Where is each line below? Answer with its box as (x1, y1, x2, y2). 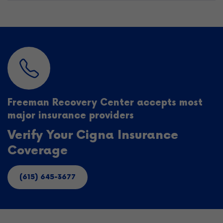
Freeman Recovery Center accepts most (7, 97, 203, 109)
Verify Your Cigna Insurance (7, 128, 178, 142)
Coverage (7, 143, 68, 158)
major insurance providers (7, 110, 134, 121)
